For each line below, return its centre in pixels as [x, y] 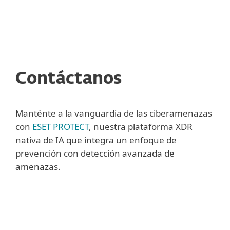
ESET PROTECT [61, 127]
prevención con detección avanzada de [95, 153]
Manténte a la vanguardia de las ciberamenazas [114, 113]
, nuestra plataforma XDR [141, 127]
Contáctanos [69, 79]
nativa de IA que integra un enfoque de [96, 140]
